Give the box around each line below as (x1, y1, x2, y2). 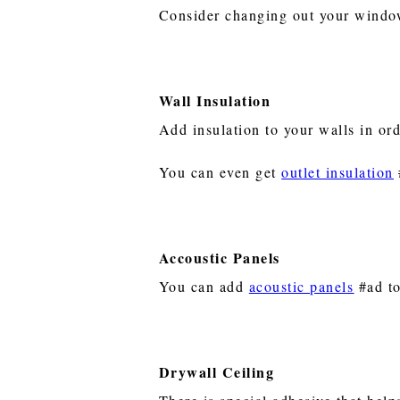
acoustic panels (248, 276, 354, 296)
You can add (158, 276, 249, 296)
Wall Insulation (158, 89, 271, 111)
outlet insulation (281, 162, 394, 181)
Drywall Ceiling (158, 361, 275, 382)
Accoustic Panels (158, 246, 280, 268)
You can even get (158, 162, 282, 181)
